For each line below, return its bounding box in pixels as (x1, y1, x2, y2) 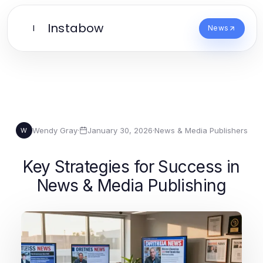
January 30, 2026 (87, 125, 153, 135)
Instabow (48, 20, 104, 36)
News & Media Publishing (36, 176, 227, 195)
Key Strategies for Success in (23, 157, 240, 177)
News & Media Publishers (154, 125, 248, 135)
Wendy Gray (32, 125, 77, 135)
